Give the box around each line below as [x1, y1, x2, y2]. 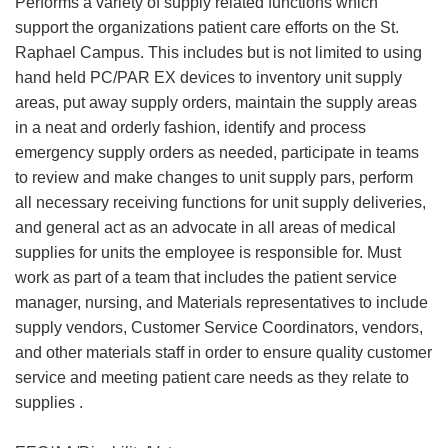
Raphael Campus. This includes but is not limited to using [15, 44, 422, 61]
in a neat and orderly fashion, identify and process [15, 119, 366, 136]
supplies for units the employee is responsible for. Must [15, 244, 401, 261]
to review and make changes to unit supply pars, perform [15, 169, 413, 186]
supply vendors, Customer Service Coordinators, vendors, [15, 319, 423, 336]
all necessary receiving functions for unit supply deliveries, [15, 194, 426, 211]
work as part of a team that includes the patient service [15, 269, 397, 286]
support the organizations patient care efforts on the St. [15, 19, 399, 36]
